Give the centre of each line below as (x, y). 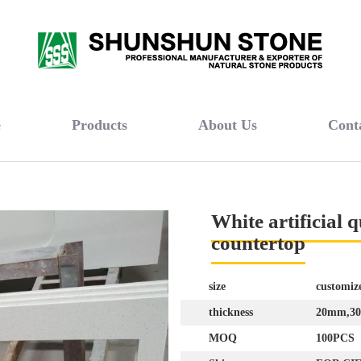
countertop (258, 243)
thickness (231, 312)
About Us (228, 125)
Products (100, 125)
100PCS (335, 338)
